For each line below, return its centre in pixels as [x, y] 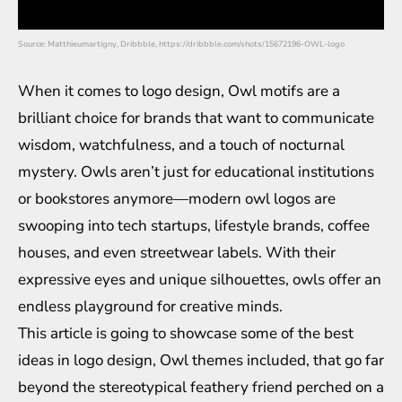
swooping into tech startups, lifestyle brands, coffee [194, 225]
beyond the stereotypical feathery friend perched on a [201, 387]
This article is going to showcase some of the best [186, 333]
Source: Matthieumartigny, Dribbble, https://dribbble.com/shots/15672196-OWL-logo [181, 44]
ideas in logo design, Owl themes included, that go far [201, 360]
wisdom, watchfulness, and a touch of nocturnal [181, 144]
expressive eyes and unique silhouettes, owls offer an [200, 279]
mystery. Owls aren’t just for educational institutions [196, 171]
